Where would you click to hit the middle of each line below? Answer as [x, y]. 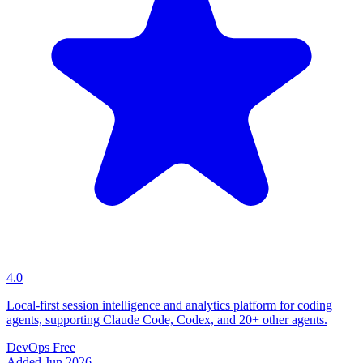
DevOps [28, 348]
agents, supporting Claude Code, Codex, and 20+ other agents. [167, 320]
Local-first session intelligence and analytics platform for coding [169, 305]
